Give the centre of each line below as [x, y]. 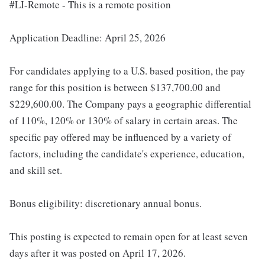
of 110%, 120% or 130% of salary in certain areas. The [124, 121]
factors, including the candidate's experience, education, [127, 154]
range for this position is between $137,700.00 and [115, 88]
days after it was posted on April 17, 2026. [98, 253]
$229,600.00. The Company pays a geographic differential [130, 104]
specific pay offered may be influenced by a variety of [120, 137]
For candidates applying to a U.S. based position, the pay [127, 71]
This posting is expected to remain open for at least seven [129, 237]
